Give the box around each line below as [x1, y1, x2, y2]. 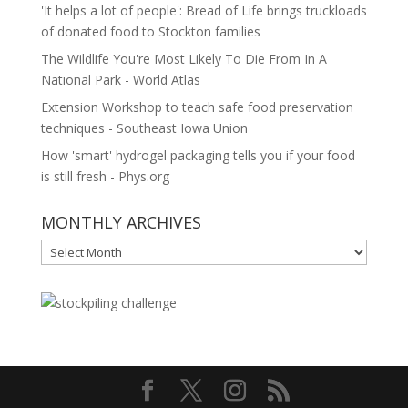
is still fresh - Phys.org [40, 168, 169, 186]
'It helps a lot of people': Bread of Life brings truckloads [40, 2, 367, 20]
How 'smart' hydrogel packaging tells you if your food [40, 147, 355, 165]
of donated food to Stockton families [40, 23, 260, 41]
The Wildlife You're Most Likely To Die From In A [40, 50, 327, 68]
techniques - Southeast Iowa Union [40, 119, 248, 138]
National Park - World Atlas [40, 71, 200, 89]
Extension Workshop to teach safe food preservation [40, 98, 353, 117]
